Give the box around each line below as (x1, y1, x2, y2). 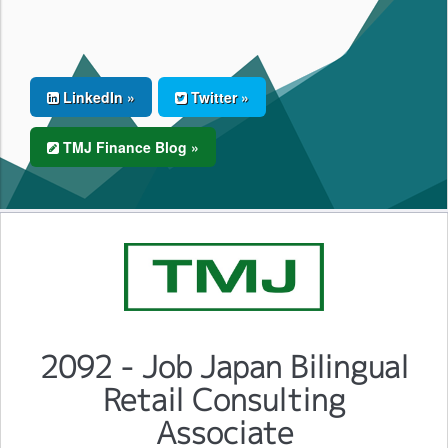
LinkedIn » (59, 87, 135, 107)
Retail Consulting (102, 379, 346, 422)
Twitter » (187, 87, 249, 107)
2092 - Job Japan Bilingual (39, 346, 409, 389)
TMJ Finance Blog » (59, 137, 199, 157)
